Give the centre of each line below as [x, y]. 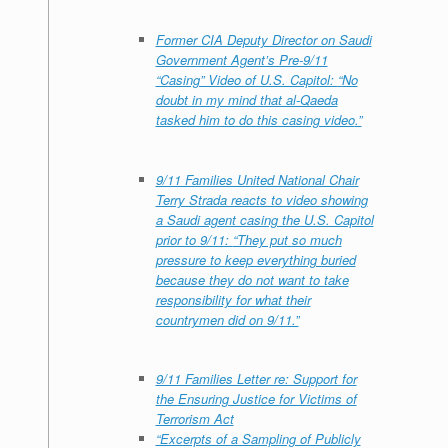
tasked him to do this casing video [255, 120]
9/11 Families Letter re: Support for [256, 379]
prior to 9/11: [194, 239]
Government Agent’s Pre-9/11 [241, 60]
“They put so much [287, 239]
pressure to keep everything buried [255, 259]
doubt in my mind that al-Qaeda [246, 100]
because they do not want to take [252, 279]
